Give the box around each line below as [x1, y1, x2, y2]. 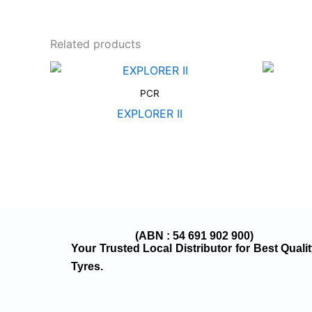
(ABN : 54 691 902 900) [135, 230, 254, 242]
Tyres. [71, 260, 103, 273]
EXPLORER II [116, 107, 182, 121]
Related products [50, 37, 141, 52]
